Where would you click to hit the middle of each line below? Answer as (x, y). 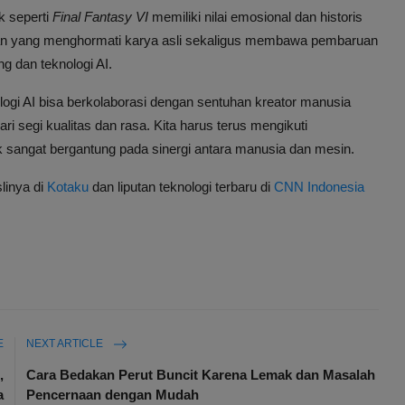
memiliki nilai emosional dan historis (255, 17)
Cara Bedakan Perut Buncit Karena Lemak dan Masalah (201, 375)
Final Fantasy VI (100, 17)
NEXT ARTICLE (66, 344)
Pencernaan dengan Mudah (113, 395)
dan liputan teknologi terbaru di (181, 187)
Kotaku (68, 187)
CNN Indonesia (319, 187)
